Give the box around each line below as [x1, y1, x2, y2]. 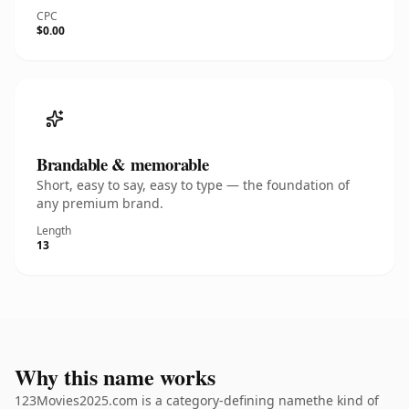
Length [37, 223, 71, 238]
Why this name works [15, 361, 215, 393]
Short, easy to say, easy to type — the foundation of [37, 176, 350, 194]
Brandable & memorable [37, 152, 209, 176]
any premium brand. [37, 194, 163, 212]
